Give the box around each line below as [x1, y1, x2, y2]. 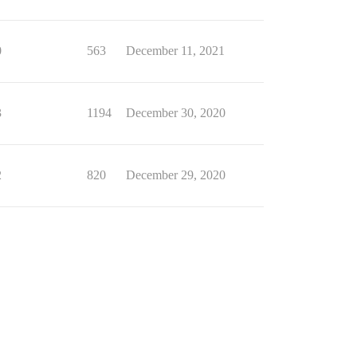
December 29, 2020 [125, 168, 226, 182]
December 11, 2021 [126, 44, 225, 57]
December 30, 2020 [125, 106, 226, 120]
